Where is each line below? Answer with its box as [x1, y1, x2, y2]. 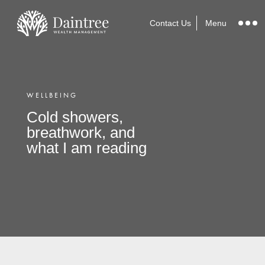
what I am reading [27, 139, 147, 157]
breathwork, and [27, 124, 135, 141]
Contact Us [150, 18, 191, 28]
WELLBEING [27, 91, 77, 100]
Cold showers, [27, 108, 123, 126]
